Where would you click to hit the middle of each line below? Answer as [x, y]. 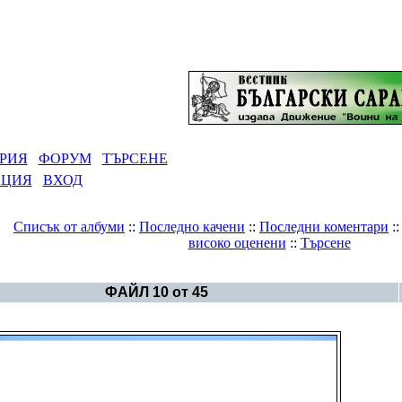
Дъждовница [189, 273]
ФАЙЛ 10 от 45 [157, 292]
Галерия [106, 273]
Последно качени [192, 227]
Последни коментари [324, 227]
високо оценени [237, 243]
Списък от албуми [69, 227]
